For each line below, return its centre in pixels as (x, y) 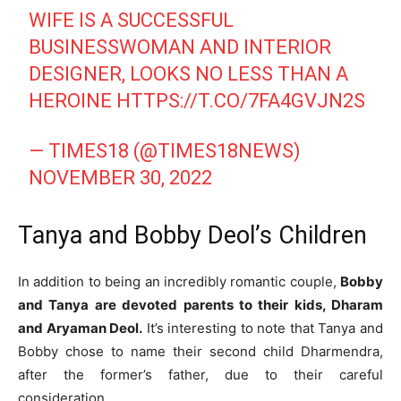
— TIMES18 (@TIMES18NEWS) (165, 151)
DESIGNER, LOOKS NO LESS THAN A (189, 74)
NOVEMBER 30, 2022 (121, 178)
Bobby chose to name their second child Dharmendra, (200, 352)
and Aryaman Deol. (81, 328)
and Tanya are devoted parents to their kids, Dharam (200, 305)
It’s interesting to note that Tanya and (263, 328)
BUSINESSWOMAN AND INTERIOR (180, 47)
